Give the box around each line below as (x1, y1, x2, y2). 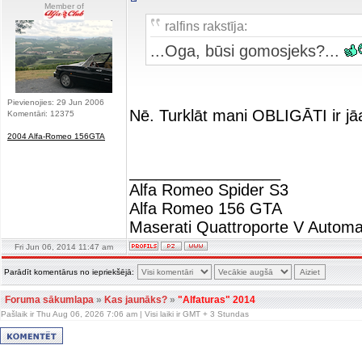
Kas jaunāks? (104, 294, 167, 305)
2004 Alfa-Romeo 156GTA (7, 132, 105, 141)
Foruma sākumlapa (5, 294, 94, 305)
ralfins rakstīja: (165, 19, 247, 33)
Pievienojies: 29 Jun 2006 (7, 98, 104, 107)
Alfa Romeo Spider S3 (129, 181, 288, 199)
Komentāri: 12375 (7, 109, 74, 118)
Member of (44, 2, 84, 11)
